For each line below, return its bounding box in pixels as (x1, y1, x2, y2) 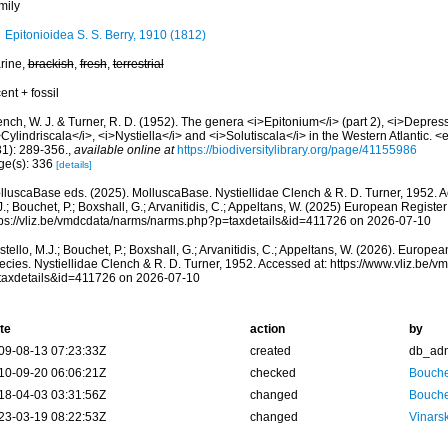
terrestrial (112, 57, 164, 71)
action (249, 322, 285, 336)
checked (249, 366, 296, 380)
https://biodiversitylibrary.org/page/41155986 (176, 143, 417, 157)
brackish (27, 57, 74, 71)
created (249, 344, 291, 358)
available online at (73, 143, 174, 157)
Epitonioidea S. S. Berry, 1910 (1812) (4, 28, 206, 42)
